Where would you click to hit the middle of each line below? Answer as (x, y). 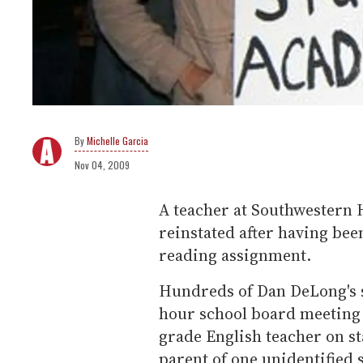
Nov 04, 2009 (102, 164)
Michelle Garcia (117, 140)
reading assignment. (235, 255)
